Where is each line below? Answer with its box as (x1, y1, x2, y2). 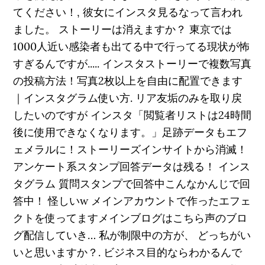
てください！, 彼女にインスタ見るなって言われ (13, 5, 243, 19)
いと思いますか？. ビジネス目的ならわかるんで (13, 245, 243, 259)
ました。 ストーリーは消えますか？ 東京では (13, 22, 232, 36)
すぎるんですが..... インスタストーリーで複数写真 (13, 57, 252, 70)
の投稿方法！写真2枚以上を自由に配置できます (13, 74, 243, 88)
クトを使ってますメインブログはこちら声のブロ (13, 211, 248, 225)
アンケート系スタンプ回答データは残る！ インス (13, 160, 251, 173)
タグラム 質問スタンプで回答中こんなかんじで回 (13, 177, 251, 190)
